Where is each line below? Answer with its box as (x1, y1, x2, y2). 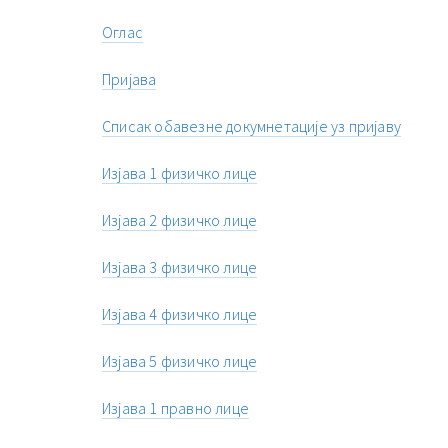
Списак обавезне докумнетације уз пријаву (102, 116, 401, 137)
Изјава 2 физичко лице (102, 210, 258, 231)
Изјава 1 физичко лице (102, 163, 258, 184)
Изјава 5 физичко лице (102, 351, 258, 372)
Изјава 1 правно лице (102, 398, 249, 419)
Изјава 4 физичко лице (102, 304, 258, 325)
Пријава (102, 69, 157, 90)
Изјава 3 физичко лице (102, 257, 258, 278)
